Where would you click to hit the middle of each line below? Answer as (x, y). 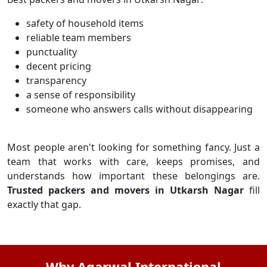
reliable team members (79, 38)
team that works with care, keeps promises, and (133, 162)
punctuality (52, 52)
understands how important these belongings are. (133, 176)
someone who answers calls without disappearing (139, 109)
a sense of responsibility (81, 95)
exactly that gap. (44, 204)
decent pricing (59, 66)
